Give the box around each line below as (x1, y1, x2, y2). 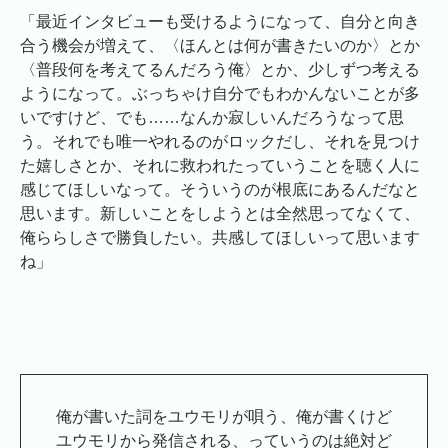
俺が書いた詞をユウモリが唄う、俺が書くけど (56, 407, 392, 425)
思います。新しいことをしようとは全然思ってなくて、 (20, 204, 420, 222)
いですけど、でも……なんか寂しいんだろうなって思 (20, 108, 404, 126)
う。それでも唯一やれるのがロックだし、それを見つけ (20, 132, 420, 150)
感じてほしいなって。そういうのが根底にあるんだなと (20, 180, 420, 198)
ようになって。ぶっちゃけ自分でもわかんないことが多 (20, 84, 420, 102)
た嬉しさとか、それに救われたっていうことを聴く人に (20, 156, 420, 174)
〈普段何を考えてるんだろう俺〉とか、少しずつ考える (20, 60, 420, 78)
